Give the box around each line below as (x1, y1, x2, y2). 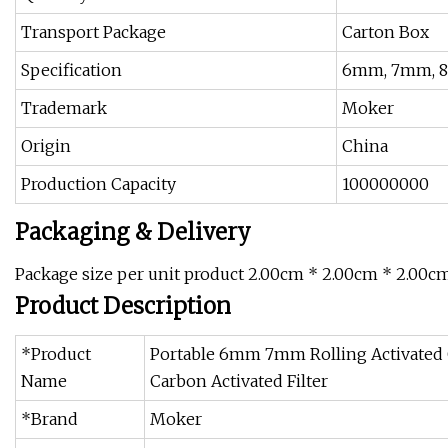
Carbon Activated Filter (150, 371, 328, 392)
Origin (21, 136, 71, 157)
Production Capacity (21, 174, 176, 195)
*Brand (21, 409, 78, 430)
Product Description (15, 292, 231, 321)
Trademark (21, 98, 107, 119)
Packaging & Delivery (15, 218, 251, 247)
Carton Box (342, 22, 429, 43)
